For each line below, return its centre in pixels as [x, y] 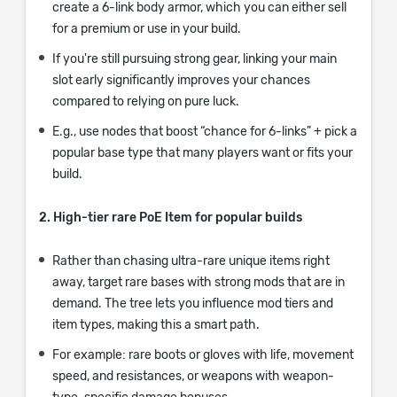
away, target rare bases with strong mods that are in [198, 283]
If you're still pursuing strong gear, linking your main [195, 59]
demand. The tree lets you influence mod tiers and [193, 304]
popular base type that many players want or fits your [202, 153]
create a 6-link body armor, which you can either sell [199, 8]
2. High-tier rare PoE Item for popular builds [171, 218]
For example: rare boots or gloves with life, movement [203, 355]
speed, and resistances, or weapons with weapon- [193, 377]
